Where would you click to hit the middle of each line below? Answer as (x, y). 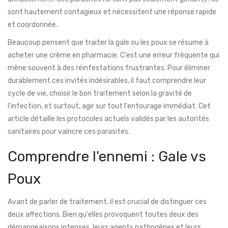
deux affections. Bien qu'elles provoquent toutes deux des (103, 215)
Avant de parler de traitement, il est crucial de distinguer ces (107, 202)
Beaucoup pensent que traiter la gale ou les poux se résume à (108, 43)
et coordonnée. (33, 25)
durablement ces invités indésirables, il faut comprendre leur (107, 81)
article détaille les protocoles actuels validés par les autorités (108, 119)
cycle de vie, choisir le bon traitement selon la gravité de (100, 94)
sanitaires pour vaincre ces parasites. (69, 132)
